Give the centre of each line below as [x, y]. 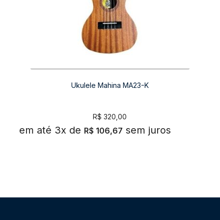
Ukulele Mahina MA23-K [110, 85]
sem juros [148, 130]
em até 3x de [50, 130]
